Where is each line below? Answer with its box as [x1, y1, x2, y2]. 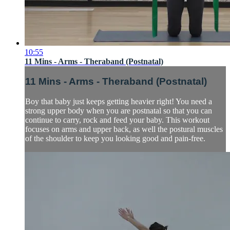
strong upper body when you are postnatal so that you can [25, 106, 212, 115]
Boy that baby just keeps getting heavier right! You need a [25, 97, 212, 106]
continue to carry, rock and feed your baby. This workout [25, 115, 209, 124]
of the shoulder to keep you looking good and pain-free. [25, 133, 205, 143]
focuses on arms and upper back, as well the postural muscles [25, 124, 223, 133]
